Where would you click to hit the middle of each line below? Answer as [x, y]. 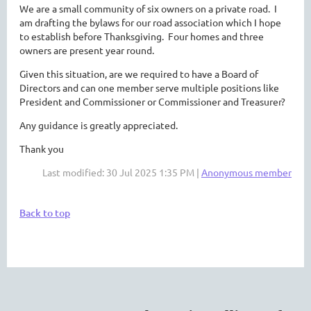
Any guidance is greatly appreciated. [99, 125]
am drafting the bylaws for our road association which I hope [150, 22]
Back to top [45, 213]
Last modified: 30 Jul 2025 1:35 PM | [122, 172]
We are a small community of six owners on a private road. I [148, 8]
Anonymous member [246, 172]
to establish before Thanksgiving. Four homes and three [142, 36]
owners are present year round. [87, 50]
